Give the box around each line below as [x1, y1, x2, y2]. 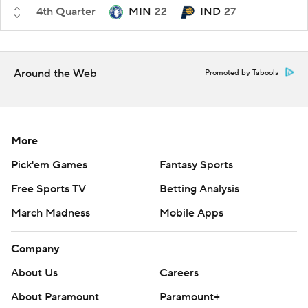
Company [11, 241, 60, 256]
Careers [159, 265, 199, 280]
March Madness [11, 206, 90, 220]
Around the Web [14, 66, 97, 80]
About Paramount [11, 289, 99, 304]
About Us [11, 265, 58, 280]
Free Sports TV [11, 181, 86, 196]
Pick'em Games [11, 157, 87, 172]
